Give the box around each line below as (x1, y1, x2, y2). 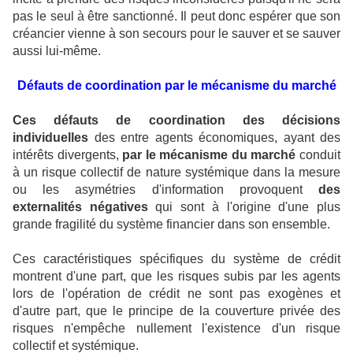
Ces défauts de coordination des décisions (13, 113, 340, 127)
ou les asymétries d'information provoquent (13, 183, 318, 196)
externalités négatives (13, 200, 148, 214)
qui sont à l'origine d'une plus (147, 200, 341, 214)
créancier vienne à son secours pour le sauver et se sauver (13, 27, 340, 40)
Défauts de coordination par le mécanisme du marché (17, 79, 336, 92)
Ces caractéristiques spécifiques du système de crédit (13, 252, 340, 266)
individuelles (13, 131, 88, 144)
